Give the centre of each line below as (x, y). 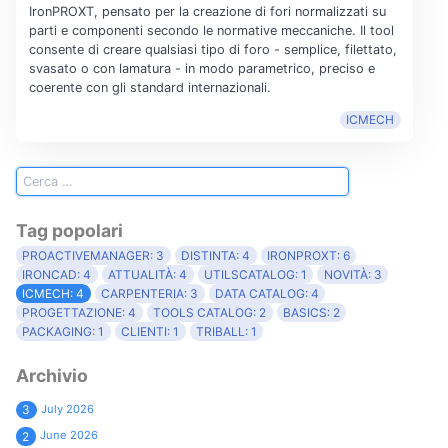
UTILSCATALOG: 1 (255, 275)
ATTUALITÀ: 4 (148, 275)
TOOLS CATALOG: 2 (210, 313)
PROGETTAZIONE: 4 (79, 313)
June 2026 (68, 435)
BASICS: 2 (311, 313)
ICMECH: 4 (53, 294)
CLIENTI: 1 (150, 332)
